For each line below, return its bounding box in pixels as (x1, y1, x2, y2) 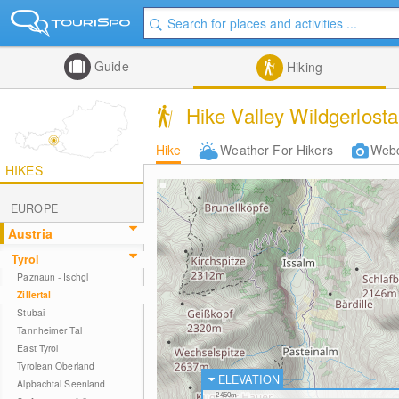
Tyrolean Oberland (17, 359, 95, 372)
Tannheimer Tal (17, 323, 82, 337)
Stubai (17, 305, 45, 319)
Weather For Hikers (220, 141, 333, 159)
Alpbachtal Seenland (17, 377, 106, 390)
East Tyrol (17, 341, 59, 354)
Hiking (283, 58, 322, 76)
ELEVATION (217, 371, 281, 387)
